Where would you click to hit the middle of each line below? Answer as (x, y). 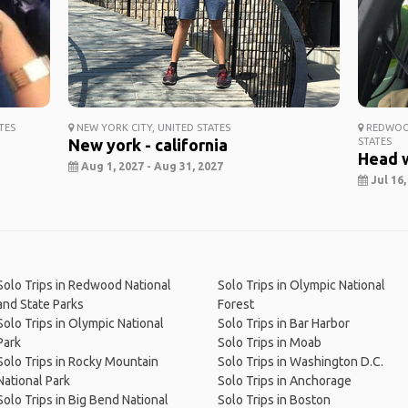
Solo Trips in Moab (269, 343)
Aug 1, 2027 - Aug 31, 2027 (150, 167)
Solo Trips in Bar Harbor (283, 324)
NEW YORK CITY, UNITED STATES (152, 128)
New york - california (148, 145)
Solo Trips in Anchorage (284, 381)
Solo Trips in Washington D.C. (300, 362)
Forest (235, 305)
